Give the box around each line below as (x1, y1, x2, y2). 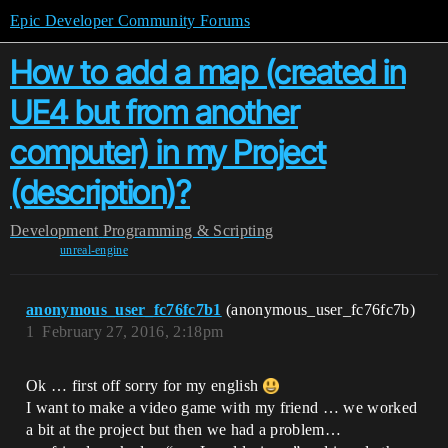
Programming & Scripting (102, 222, 274, 239)
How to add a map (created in (10, 53, 405, 92)
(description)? (10, 173, 190, 212)
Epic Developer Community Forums (10, 12, 250, 29)
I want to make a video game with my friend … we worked (26, 399, 418, 416)
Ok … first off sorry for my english (26, 377, 263, 394)
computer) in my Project (10, 133, 326, 172)
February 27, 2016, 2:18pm (42, 323, 224, 340)
